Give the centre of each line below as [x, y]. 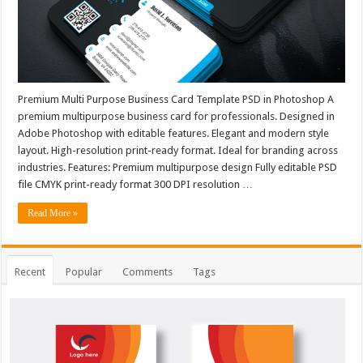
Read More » [53, 213]
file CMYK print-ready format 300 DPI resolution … [136, 184]
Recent [30, 271]
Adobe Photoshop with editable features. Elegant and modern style [174, 133]
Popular [84, 271]
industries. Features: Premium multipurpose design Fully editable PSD [178, 167]
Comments [148, 271]
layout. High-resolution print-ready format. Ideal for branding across [178, 150]
